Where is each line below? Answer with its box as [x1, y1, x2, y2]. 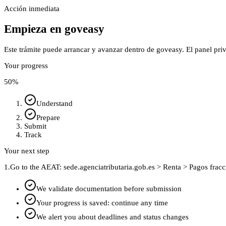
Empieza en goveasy [4, 23, 104, 36]
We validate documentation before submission [36, 184, 182, 193]
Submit [24, 122, 46, 130]
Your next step [4, 146, 49, 155]
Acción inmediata [4, 5, 60, 13]
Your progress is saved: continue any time [36, 198, 168, 207]
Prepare [36, 113, 60, 122]
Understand [36, 99, 73, 107]
